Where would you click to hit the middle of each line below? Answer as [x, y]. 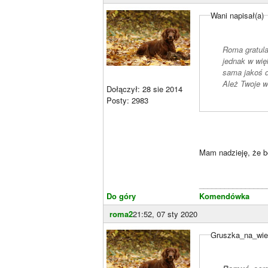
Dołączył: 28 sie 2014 [144, 89]
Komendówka [224, 196]
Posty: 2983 [127, 100]
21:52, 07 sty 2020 [165, 214]
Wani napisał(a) [237, 15]
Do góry [121, 196]
